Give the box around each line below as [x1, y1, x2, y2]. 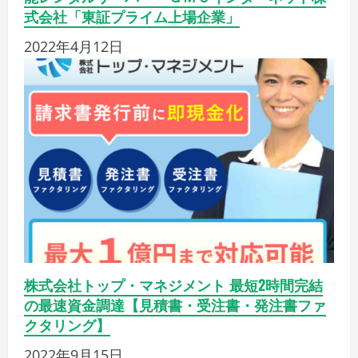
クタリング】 [24, 314, 110, 336]
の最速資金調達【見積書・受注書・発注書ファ [24, 294, 326, 316]
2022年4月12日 [24, 37, 123, 57]
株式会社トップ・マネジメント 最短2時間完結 [24, 274, 323, 296]
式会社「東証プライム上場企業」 [24, 6, 240, 27]
